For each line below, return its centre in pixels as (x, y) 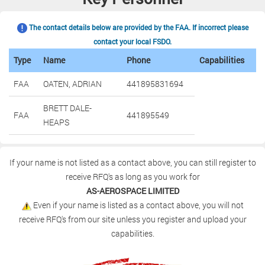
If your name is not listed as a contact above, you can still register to (132, 162)
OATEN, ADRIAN (72, 84)
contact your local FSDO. (132, 41)
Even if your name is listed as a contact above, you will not (137, 205)
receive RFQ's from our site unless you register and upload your (132, 219)
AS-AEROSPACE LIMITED (132, 191)
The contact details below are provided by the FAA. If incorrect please (138, 27)
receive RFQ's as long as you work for (132, 177)
